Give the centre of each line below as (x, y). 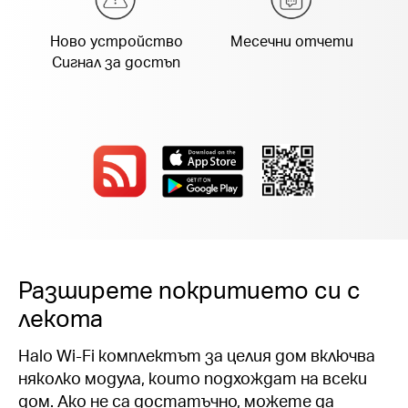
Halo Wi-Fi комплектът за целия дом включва (197, 354)
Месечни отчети (291, 41)
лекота (61, 317)
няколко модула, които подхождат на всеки (193, 377)
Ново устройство (116, 41)
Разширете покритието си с (189, 289)
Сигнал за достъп (117, 62)
